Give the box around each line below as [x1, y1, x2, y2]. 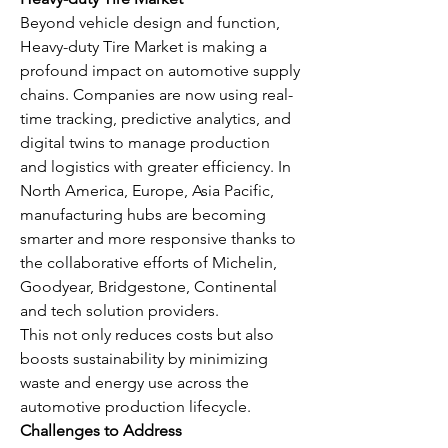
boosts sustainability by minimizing [20, 349, 268, 368]
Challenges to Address [20, 421, 182, 440]
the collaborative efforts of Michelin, [20, 253, 277, 272]
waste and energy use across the [20, 373, 249, 392]
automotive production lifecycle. [20, 397, 251, 416]
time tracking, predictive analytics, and [20, 109, 291, 128]
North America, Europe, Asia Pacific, [20, 181, 274, 200]
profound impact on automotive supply [20, 61, 300, 80]
